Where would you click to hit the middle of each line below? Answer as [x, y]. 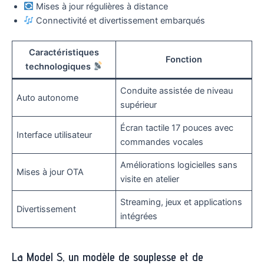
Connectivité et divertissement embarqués [119, 20]
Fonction [184, 59]
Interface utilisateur [55, 135]
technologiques [59, 66]
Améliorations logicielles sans [179, 165]
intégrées [139, 216]
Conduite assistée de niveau [177, 90]
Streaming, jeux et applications [181, 202]
